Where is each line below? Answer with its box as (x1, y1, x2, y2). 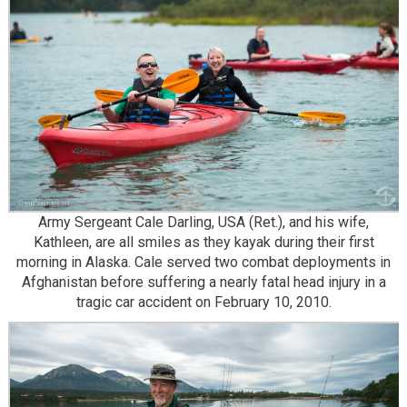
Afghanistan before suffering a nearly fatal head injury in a (21, 273, 386, 291)
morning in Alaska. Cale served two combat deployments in (16, 253, 391, 271)
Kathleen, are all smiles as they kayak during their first (33, 233, 374, 251)
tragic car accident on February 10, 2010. (75, 293, 332, 311)
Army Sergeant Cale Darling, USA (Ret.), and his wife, (38, 213, 369, 231)
